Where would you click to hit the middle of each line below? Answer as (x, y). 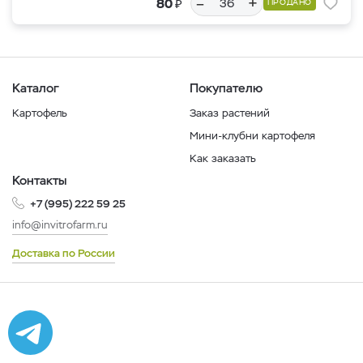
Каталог (36, 88)
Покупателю (226, 88)
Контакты (39, 180)
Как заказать (223, 158)
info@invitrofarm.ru (60, 225)
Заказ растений (230, 113)
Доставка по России (64, 254)
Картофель (40, 113)
